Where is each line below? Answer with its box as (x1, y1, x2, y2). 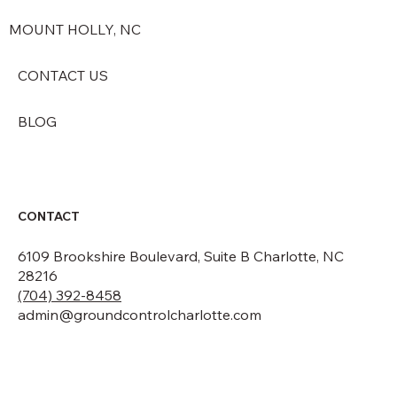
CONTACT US (18, 66, 108, 85)
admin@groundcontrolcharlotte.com (18, 305, 261, 323)
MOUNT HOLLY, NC (9, 20, 141, 39)
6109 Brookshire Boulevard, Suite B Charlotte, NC (18, 246, 344, 265)
